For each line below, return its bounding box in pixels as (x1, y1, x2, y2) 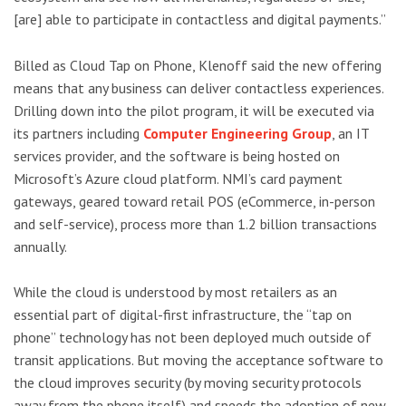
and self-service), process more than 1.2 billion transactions (14, 214, 377, 233)
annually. (14, 237, 67, 256)
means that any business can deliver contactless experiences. (14, 78, 383, 97)
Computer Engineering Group (143, 123, 332, 142)
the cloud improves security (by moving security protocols (14, 373, 362, 392)
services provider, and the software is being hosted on (14, 146, 340, 165)
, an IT (332, 123, 369, 142)
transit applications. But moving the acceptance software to (14, 351, 383, 370)
